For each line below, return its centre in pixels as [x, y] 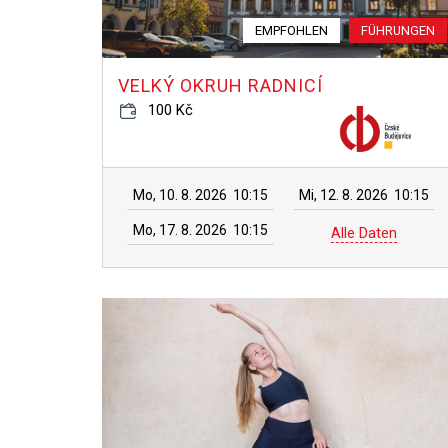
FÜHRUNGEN [398, 30]
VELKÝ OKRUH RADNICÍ [220, 85]
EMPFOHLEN [291, 30]
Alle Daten [364, 233]
